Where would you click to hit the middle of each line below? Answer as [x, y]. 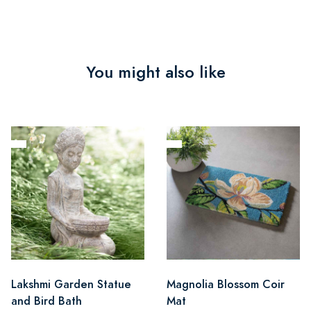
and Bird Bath [47, 301]
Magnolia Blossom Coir [226, 284]
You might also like [155, 72]
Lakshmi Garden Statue [71, 284]
